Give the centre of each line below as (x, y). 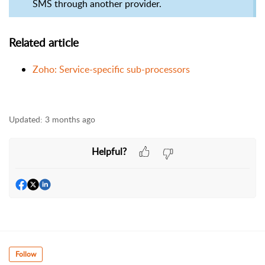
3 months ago (70, 119)
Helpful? (109, 151)
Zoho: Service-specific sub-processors (111, 70)
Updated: (26, 119)
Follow (26, 254)
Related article (45, 42)
